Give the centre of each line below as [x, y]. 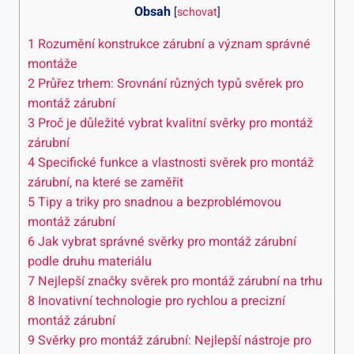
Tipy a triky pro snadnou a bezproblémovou [158, 202]
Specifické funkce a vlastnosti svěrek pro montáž [174, 162]
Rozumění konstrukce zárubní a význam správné [173, 44]
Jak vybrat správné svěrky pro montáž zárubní [166, 241]
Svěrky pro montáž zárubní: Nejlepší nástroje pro [173, 340]
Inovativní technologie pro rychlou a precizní [160, 301]
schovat [197, 12]
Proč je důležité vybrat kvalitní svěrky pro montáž [174, 123]
